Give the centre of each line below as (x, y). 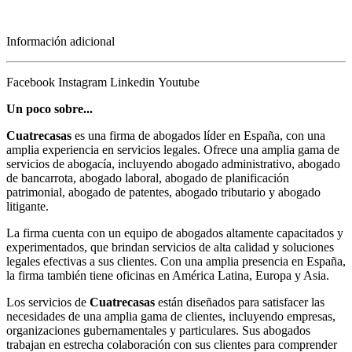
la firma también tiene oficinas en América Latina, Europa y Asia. (168, 275)
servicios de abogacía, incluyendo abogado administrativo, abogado (173, 163)
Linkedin (132, 82)
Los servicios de (48, 302)
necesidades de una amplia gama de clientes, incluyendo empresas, (171, 316)
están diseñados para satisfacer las (240, 302)
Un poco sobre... (49, 108)
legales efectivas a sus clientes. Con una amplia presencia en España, (176, 261)
